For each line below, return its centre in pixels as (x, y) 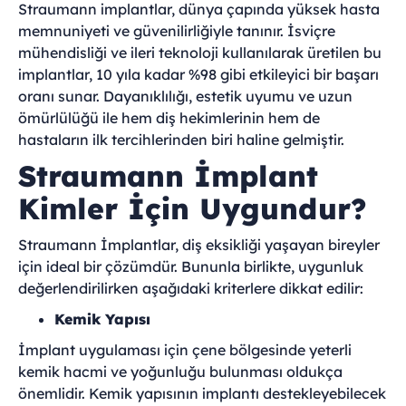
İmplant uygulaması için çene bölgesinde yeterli (185, 350)
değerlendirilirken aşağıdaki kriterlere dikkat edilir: (191, 288)
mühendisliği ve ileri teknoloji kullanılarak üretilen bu (200, 53)
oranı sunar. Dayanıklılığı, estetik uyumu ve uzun (185, 96)
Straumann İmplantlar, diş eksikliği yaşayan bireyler (199, 245)
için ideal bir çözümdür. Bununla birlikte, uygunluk (191, 266)
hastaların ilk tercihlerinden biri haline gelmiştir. (181, 140)
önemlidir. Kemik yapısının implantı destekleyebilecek (202, 393)
